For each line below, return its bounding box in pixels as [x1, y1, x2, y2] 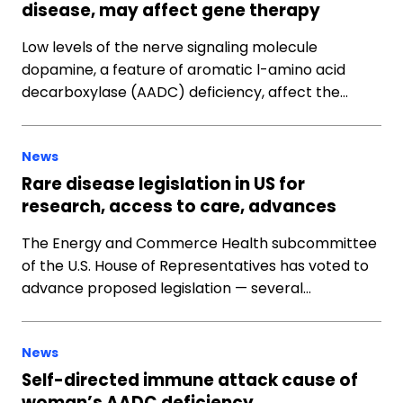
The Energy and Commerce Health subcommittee [22, 233, 377, 254]
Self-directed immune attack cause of [22, 369, 358, 391]
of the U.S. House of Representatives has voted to [22, 255, 369, 276]
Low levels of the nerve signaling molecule [22, 37, 318, 58]
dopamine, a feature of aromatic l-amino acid [22, 59, 345, 80]
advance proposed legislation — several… [22, 278, 311, 299]
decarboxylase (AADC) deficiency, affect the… [22, 82, 348, 103]
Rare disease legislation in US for [22, 173, 305, 195]
